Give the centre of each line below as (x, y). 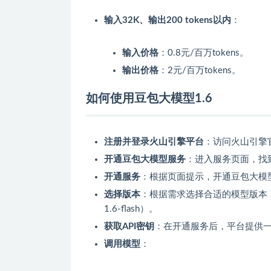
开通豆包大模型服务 (145, 160)
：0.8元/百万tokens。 (204, 53)
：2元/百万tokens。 (200, 71)
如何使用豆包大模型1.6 (149, 99)
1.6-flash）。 (131, 209)
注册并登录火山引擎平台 (154, 142)
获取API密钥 (129, 227)
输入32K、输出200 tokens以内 (168, 21)
